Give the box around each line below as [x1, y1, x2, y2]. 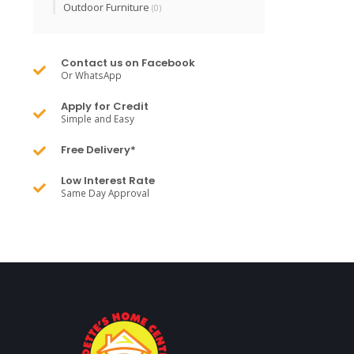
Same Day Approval [61, 186, 149, 199]
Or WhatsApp [61, 69, 122, 81]
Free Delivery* [61, 142, 136, 157]
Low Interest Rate [61, 173, 155, 188]
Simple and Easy [61, 112, 134, 125]
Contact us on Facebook [61, 55, 195, 70]
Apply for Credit [61, 99, 149, 114]
